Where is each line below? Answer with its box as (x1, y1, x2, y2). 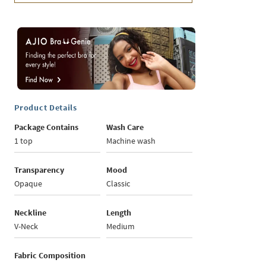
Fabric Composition (14, 250, 86, 261)
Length (106, 207, 132, 218)
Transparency (14, 164, 65, 176)
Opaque (14, 178, 43, 189)
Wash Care (106, 122, 144, 133)
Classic (106, 178, 131, 189)
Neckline (14, 207, 47, 218)
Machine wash (106, 135, 156, 147)
